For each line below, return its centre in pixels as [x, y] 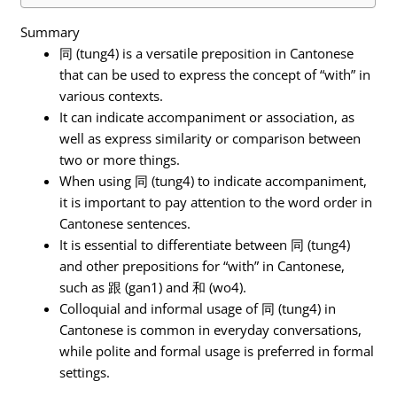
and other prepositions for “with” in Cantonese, [202, 265]
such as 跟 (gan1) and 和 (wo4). [153, 287]
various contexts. [112, 95]
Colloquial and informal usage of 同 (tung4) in [198, 308]
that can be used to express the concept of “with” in [215, 74]
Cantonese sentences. [125, 223]
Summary [51, 31]
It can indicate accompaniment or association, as [207, 117]
